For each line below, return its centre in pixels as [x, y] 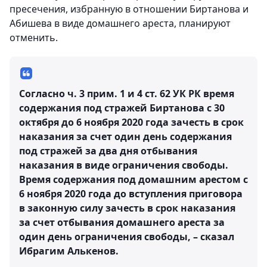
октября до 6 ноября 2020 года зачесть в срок [131, 122]
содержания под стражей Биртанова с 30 [122, 108]
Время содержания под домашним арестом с [133, 179]
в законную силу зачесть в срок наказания [127, 208]
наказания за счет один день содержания [125, 136]
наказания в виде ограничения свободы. [124, 165]
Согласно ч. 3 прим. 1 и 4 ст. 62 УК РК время [127, 93]
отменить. [34, 37]
